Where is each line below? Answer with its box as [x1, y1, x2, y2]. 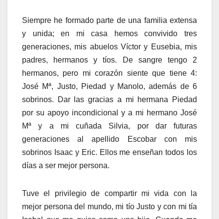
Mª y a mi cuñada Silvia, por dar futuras [22, 122, 197, 131]
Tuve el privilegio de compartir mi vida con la [22, 189, 197, 198]
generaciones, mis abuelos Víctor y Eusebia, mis [22, 43, 197, 51]
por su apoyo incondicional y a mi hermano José [22, 109, 197, 117]
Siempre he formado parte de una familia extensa [22, 16, 197, 25]
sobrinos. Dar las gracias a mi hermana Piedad [22, 95, 197, 104]
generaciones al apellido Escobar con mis [22, 135, 197, 144]
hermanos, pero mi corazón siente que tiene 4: [22, 69, 197, 78]
